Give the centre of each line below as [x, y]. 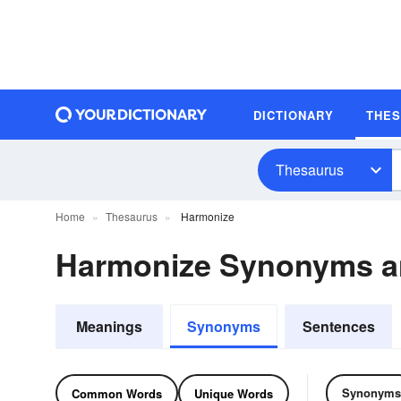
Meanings [109, 326]
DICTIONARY [294, 115]
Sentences [338, 326]
